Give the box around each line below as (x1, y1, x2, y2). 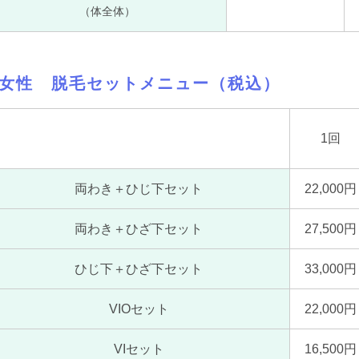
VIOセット (108, 302, 169, 316)
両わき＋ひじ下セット (75, 182, 203, 196)
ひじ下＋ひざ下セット (75, 262, 203, 276)
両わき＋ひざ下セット (75, 222, 203, 236)
